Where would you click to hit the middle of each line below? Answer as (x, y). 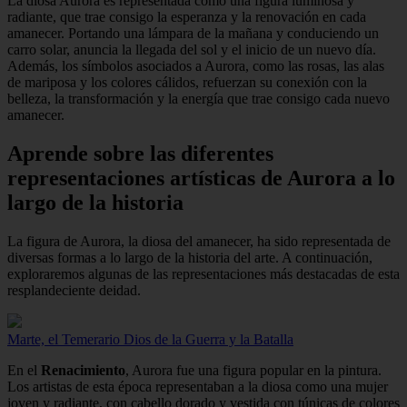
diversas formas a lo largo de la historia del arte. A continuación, (190, 258)
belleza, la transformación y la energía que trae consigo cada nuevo (199, 99)
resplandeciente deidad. (74, 290)
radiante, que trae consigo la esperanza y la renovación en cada (187, 17)
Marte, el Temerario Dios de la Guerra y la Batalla (150, 339)
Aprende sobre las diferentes (140, 154)
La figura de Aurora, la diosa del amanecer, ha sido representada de (199, 241)
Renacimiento (83, 370)
